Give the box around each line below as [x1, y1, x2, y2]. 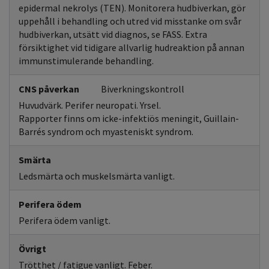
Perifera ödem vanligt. [19, 214, 110, 226]
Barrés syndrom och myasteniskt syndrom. [19, 125, 193, 138]
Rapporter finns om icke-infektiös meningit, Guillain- [19, 112, 239, 124]
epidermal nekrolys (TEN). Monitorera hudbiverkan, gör [19, 2, 246, 14]
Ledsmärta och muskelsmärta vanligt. [19, 170, 175, 182]
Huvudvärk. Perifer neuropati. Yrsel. [19, 99, 161, 111]
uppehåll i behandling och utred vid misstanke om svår [19, 15, 241, 27]
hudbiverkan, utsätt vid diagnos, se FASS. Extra [19, 28, 207, 40]
